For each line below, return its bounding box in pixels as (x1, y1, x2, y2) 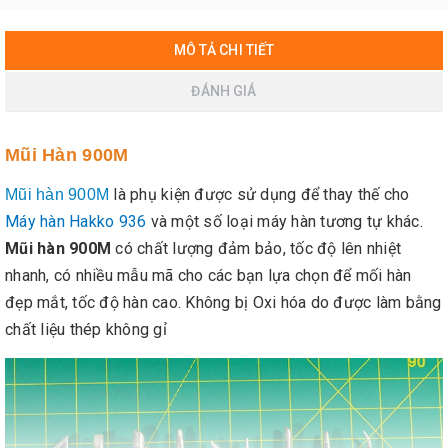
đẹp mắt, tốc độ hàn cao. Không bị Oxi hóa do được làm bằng (5, 293, 442, 313)
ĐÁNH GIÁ (191, 83, 257, 100)
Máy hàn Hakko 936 (5, 212, 147, 232)
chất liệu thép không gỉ (5, 320, 167, 340)
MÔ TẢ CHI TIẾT (173, 42, 275, 59)
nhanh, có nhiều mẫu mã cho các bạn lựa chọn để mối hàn (5, 266, 412, 286)
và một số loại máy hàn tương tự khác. (150, 212, 423, 232)
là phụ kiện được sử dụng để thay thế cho (109, 185, 410, 205)
